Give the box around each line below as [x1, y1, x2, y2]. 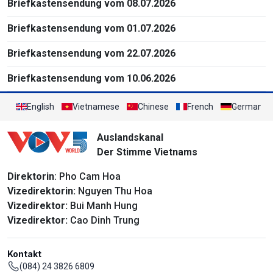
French [187, 101, 213, 112]
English [27, 101, 54, 112]
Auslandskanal [96, 131, 163, 143]
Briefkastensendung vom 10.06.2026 [7, 72, 175, 84]
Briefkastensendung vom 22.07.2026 [7, 47, 175, 59]
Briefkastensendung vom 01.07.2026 [7, 22, 175, 34]
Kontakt [7, 248, 41, 259]
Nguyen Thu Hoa [76, 185, 152, 197]
